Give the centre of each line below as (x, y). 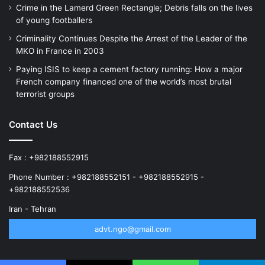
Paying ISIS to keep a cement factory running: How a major (129, 69)
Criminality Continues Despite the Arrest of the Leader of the (132, 38)
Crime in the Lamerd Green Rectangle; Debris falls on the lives (134, 7)
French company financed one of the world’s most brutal (124, 81)
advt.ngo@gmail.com (132, 229)
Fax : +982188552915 (49, 157)
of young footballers (54, 20)
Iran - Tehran (33, 209)
